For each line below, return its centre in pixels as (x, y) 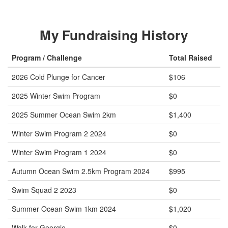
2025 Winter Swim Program (56, 95)
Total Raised (191, 57)
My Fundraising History (114, 35)
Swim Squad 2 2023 (44, 190)
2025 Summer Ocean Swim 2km (64, 114)
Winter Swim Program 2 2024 (59, 133)
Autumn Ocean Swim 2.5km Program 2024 (81, 171)
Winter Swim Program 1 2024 (59, 152)
